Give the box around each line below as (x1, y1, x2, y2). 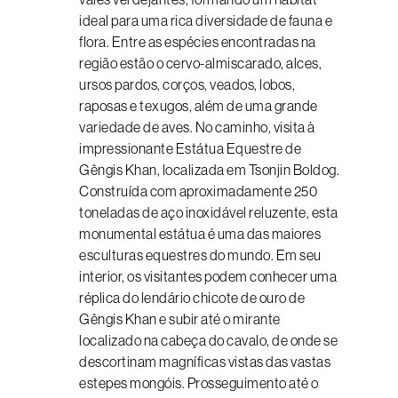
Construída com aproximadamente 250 (79, 183, 317, 199)
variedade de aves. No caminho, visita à (79, 119, 315, 135)
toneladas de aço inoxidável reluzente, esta (79, 204, 338, 220)
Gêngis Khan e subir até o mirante (79, 311, 281, 327)
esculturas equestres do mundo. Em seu (79, 247, 322, 263)
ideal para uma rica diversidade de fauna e (79, 12, 332, 28)
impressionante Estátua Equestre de (79, 140, 301, 156)
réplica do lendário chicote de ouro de (79, 290, 305, 306)
